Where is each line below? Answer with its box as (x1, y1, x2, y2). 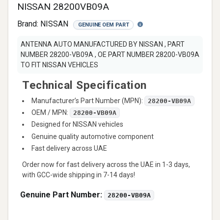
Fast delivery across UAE (31, 144, 107, 152)
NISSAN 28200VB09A (17, 1, 109, 12)
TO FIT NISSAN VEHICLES (21, 61, 98, 69)
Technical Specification (22, 79, 147, 92)
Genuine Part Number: (20, 190, 104, 199)
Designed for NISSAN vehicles (31, 120, 123, 129)
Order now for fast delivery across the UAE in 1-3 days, (22, 160, 190, 168)
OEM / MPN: (31, 109, 70, 117)
